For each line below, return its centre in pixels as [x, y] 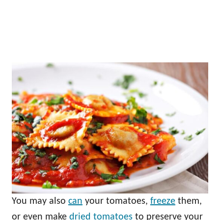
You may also [40, 202]
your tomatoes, [116, 202]
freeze [163, 202]
